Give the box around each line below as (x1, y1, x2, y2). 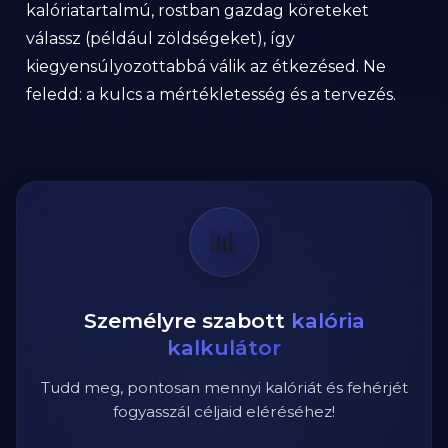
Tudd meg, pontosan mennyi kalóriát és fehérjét (40, 378, 408, 397)
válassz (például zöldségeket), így (26, 29, 295, 48)
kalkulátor (167, 335, 281, 360)
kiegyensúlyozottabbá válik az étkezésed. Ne (26, 57, 386, 76)
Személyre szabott (83, 308, 291, 333)
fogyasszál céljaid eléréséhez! (113, 402, 335, 421)
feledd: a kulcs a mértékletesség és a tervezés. (26, 85, 396, 104)
